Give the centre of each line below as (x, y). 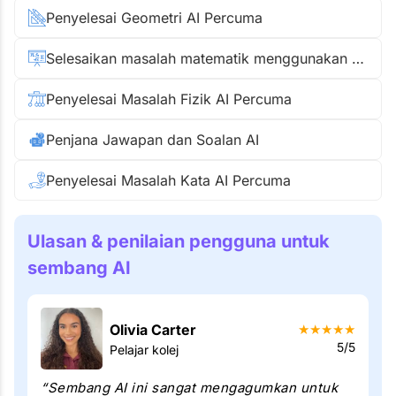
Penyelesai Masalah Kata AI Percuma (168, 180)
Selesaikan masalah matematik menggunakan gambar (358, 58)
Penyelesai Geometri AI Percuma (154, 18)
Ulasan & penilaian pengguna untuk (179, 241)
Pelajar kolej (144, 349)
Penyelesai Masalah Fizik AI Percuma (169, 99)
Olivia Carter (153, 329)
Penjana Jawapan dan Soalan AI (152, 140)
